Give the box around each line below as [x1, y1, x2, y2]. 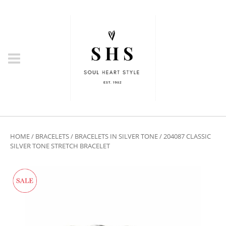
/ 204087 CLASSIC [158, 132, 211, 141]
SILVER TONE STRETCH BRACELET [10, 141, 110, 150]
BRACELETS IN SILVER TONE [75, 132, 158, 141]
